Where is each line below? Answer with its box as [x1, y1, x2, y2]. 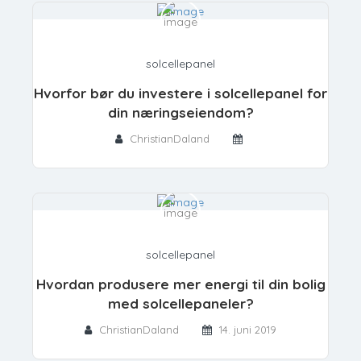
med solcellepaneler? [107, 295, 254, 313]
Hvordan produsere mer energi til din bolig [35, 276, 326, 293]
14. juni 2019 [219, 323, 276, 337]
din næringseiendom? [107, 103, 254, 121]
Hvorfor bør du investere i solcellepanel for [34, 84, 327, 102]
